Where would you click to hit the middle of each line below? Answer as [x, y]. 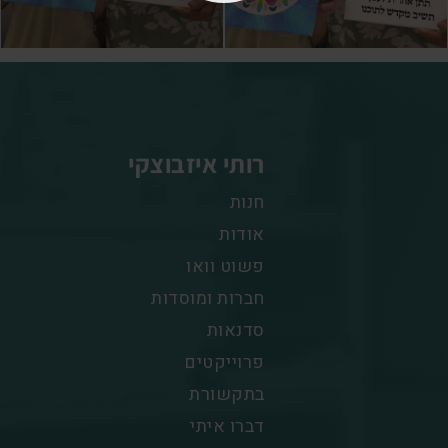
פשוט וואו [225, 267]
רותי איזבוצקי [196, 164]
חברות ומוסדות [208, 299]
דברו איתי [227, 427]
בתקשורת [227, 395]
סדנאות [235, 331]
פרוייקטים [224, 363]
